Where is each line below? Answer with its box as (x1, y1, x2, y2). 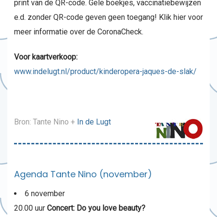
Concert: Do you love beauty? (47, 203, 145, 213)
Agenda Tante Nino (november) (14, 168, 152, 180)
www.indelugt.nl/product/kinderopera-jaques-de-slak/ (14, 67, 197, 76)
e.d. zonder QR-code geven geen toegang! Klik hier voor (14, 13, 203, 22)
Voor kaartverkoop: (14, 52, 77, 62)
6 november (25, 188, 65, 198)
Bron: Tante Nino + (14, 117, 77, 126)
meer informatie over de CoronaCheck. (14, 27, 143, 36)
